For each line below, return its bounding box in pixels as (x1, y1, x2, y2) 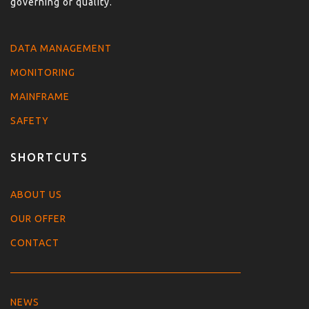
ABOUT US (10, 188, 62, 200)
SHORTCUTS (10, 151, 88, 164)
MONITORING (10, 67, 75, 79)
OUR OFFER (10, 212, 66, 224)
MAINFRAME (10, 91, 70, 103)
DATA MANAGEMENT (10, 43, 112, 54)
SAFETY (10, 115, 49, 127)
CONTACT (10, 237, 59, 248)
